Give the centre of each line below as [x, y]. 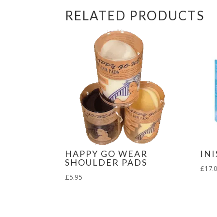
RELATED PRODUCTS [135, 15]
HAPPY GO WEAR [107, 153]
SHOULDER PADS [106, 162]
